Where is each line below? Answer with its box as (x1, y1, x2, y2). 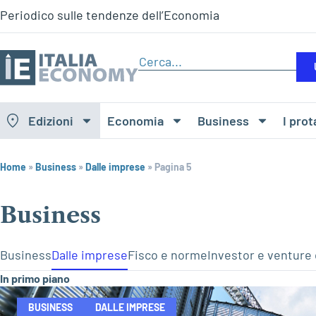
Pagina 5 (154, 161, 192, 174)
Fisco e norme (128, 247, 207, 263)
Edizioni (28, 113, 73, 129)
